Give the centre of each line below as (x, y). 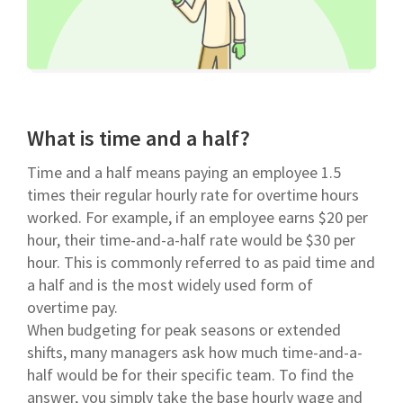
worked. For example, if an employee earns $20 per (197, 217)
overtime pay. (72, 307)
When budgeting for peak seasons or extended (184, 329)
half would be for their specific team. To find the (190, 374)
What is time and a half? (139, 138)
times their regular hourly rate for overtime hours (193, 194)
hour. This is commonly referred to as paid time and (201, 262)
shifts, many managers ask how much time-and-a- (195, 352)
